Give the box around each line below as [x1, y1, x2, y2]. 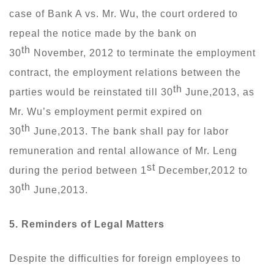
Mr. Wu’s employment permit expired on [9, 106, 202, 117]
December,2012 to [155, 165, 248, 176]
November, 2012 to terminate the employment [31, 47, 256, 58]
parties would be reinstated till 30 [9, 86, 173, 97]
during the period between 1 [9, 165, 147, 176]
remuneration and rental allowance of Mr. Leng [9, 145, 237, 156]
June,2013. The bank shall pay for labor [31, 125, 229, 136]
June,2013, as [182, 86, 254, 97]
